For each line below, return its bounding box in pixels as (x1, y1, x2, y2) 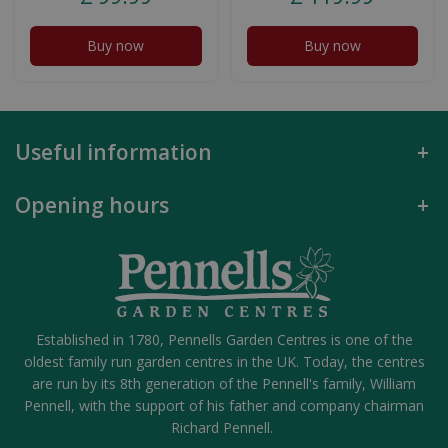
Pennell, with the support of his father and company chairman (24, 396, 424, 416)
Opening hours (15, 191, 169, 220)
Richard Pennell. (171, 418, 277, 438)
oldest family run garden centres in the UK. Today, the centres (23, 352, 425, 372)
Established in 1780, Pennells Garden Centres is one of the (35, 330, 413, 350)
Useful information (15, 138, 212, 167)
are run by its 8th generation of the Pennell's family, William (32, 374, 416, 394)
